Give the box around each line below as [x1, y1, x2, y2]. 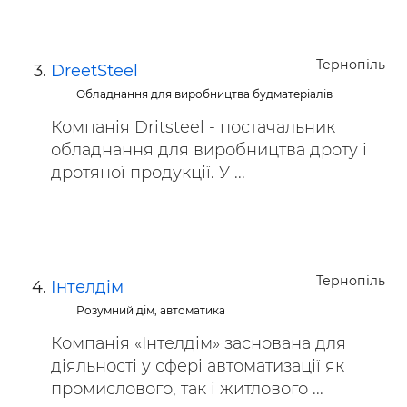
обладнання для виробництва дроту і [51, 140, 367, 160]
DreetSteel [51, 61, 138, 81]
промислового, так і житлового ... [51, 379, 323, 399]
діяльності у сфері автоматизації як [51, 356, 344, 376]
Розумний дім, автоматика [76, 303, 226, 317]
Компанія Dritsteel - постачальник [51, 117, 335, 137]
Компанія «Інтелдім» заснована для [51, 333, 346, 353]
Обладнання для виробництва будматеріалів [76, 87, 333, 101]
